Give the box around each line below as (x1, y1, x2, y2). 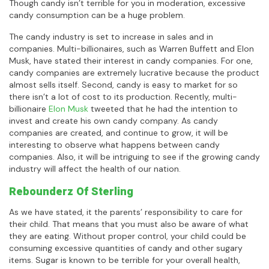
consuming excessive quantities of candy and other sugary (9, 242, 243, 253)
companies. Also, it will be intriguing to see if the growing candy (9, 151, 260, 162)
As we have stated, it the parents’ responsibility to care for (9, 206, 243, 217)
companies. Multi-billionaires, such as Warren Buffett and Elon (9, 43, 254, 54)
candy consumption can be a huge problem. (9, 9, 185, 20)
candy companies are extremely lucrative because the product (9, 67, 259, 78)
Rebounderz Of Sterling (9, 183, 133, 200)
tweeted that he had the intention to (88, 103, 238, 114)
